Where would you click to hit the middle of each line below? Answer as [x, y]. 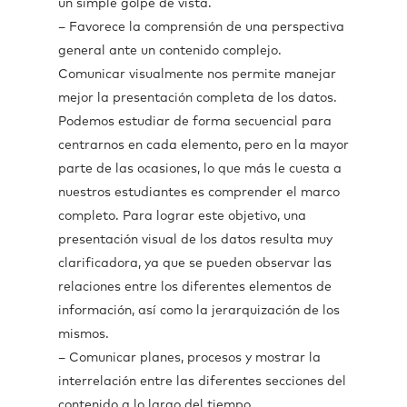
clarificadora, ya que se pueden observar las [195, 263]
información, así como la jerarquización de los [199, 311]
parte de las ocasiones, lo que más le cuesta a [200, 169]
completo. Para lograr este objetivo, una [182, 216]
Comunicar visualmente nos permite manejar [197, 74]
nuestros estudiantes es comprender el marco [199, 193]
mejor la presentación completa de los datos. [198, 98]
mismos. [84, 334]
